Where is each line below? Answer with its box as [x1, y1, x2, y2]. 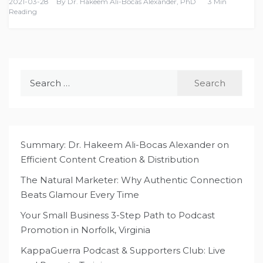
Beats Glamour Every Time [21, 189, 139, 201]
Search [20, 71, 51, 83]
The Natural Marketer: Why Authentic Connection [21, 174, 242, 186]
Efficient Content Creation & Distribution [21, 154, 199, 166]
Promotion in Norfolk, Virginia [21, 224, 150, 236]
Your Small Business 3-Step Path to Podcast [21, 210, 215, 221]
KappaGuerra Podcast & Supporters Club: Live [21, 245, 225, 257]
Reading [9, 7, 37, 16]
